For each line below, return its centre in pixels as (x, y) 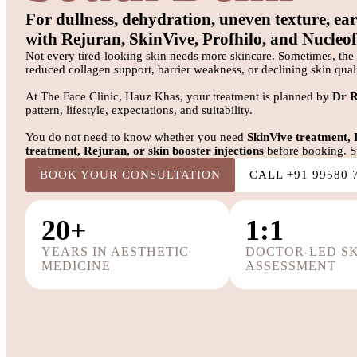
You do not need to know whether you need (136, 137)
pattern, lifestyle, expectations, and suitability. (139, 110)
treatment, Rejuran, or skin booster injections (145, 151)
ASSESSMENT (291, 266)
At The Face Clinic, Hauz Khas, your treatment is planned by (179, 97)
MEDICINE (76, 266)
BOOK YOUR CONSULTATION (130, 175)
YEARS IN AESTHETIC (115, 252)
